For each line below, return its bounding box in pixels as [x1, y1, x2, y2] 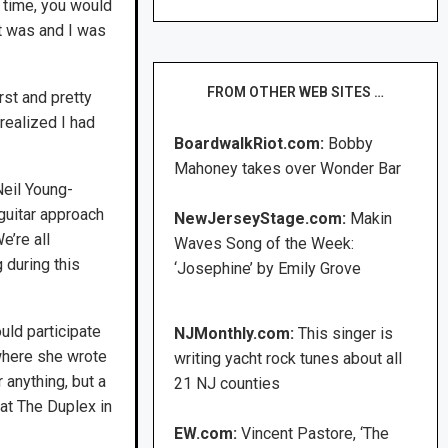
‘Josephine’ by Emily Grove [174, 259, 362, 279]
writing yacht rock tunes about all [174, 349, 403, 369]
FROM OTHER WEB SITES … [207, 84, 385, 101]
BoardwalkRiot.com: [174, 134, 329, 154]
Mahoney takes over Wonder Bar [174, 159, 402, 179]
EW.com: [174, 424, 242, 444]
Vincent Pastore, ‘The [241, 424, 390, 444]
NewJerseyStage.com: [174, 209, 347, 229]
